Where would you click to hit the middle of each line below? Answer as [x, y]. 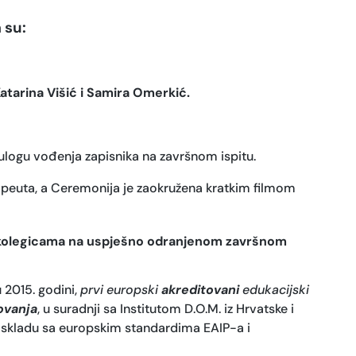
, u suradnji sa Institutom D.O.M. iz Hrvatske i [166, 309]
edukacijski [274, 290]
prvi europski [121, 290]
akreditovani [200, 290]
